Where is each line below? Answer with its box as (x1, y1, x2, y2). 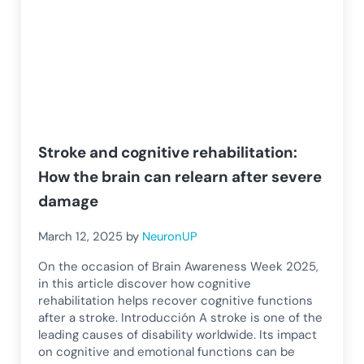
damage (38, 191, 99, 212)
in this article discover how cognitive (38, 275, 252, 292)
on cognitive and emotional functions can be (38, 344, 296, 361)
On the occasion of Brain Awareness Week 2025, (38, 258, 319, 275)
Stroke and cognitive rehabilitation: (38, 142, 298, 163)
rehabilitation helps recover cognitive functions (38, 292, 314, 310)
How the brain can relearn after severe (38, 167, 323, 188)
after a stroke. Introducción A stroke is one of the (38, 310, 323, 327)
